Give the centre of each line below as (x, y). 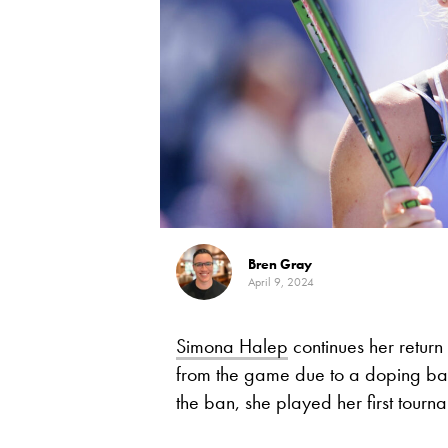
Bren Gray (280, 264)
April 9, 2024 (281, 282)
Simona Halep (232, 346)
